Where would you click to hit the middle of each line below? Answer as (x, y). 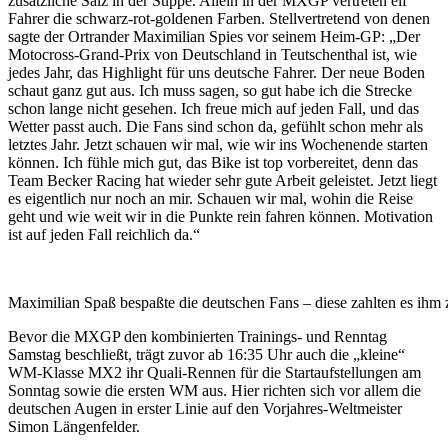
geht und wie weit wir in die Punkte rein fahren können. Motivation (220, 217)
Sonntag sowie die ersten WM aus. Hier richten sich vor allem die (214, 391)
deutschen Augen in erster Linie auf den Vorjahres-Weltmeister (205, 409)
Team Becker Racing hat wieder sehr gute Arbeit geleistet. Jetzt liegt (222, 181)
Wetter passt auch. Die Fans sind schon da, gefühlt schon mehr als (215, 127)
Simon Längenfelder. (74, 427)
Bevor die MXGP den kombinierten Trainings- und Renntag (197, 337)
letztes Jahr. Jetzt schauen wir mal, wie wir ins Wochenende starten (218, 145)
